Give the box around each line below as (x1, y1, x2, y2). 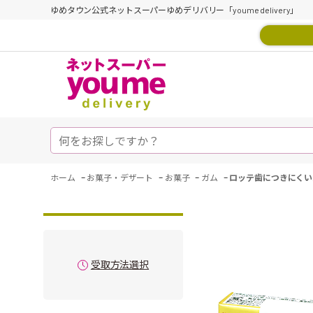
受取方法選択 (90, 259, 150, 270)
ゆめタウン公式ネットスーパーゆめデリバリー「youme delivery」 (50, 5, 299, 15)
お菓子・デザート (87, 173, 154, 182)
